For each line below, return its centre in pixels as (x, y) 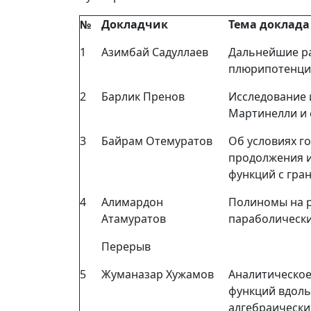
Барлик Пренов (143, 97)
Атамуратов (134, 219)
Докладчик (135, 25)
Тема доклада (269, 25)
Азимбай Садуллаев (155, 52)
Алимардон (132, 202)
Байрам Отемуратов (157, 141)
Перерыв (126, 247)
